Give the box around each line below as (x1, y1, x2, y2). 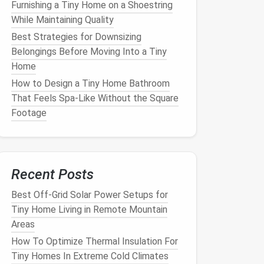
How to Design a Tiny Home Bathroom (11, 78, 170, 89)
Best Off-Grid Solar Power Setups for (11, 189, 168, 200)
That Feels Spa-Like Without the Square (11, 93, 179, 104)
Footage (11, 107, 47, 118)
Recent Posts (11, 166, 94, 183)
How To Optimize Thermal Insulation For (11, 236, 178, 247)
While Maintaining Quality (11, 14, 114, 25)
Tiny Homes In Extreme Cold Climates (11, 250, 169, 262)
